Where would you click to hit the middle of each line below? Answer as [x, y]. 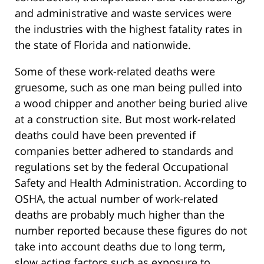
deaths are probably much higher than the [120, 215]
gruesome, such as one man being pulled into [128, 88]
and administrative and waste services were [123, 13]
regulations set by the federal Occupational [122, 167]
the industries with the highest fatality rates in [128, 29]
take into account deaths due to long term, [120, 247]
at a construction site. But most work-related [125, 119]
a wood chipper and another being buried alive [131, 103]
